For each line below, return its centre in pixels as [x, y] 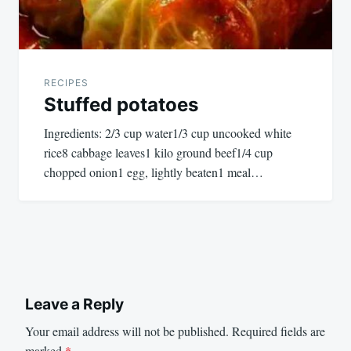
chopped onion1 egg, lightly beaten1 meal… [154, 172]
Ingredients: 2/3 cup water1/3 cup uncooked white [168, 133]
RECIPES [66, 83]
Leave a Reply [74, 304]
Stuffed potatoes [121, 105]
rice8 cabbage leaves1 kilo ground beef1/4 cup [158, 153]
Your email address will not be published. [127, 331]
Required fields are [279, 331]
